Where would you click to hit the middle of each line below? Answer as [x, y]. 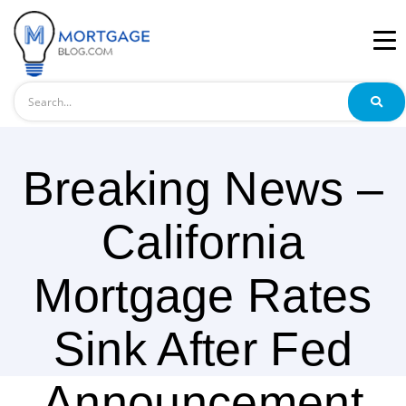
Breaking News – [203, 189]
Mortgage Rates [203, 296]
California [203, 242]
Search [33, 90]
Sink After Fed [203, 349]
